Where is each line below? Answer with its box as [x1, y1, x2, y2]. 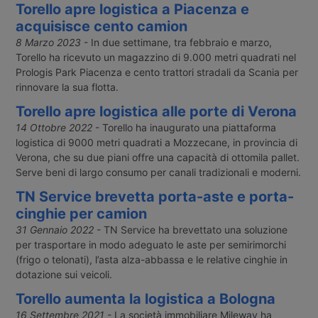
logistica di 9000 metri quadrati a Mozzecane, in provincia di [15, 136, 297, 149]
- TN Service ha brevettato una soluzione [93, 224, 287, 236]
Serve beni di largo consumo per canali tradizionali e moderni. [15, 166, 301, 179]
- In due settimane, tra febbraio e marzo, [80, 36, 272, 49]
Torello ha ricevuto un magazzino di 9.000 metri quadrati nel [15, 51, 296, 64]
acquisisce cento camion [15, 18, 187, 35]
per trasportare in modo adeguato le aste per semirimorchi [15, 238, 286, 251]
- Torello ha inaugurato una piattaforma [92, 121, 276, 134]
